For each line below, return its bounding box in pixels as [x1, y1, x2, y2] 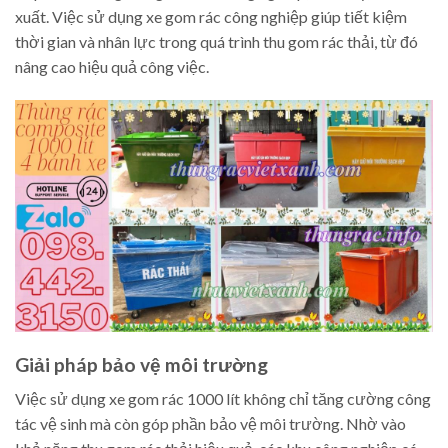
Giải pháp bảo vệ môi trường [15, 352, 268, 376]
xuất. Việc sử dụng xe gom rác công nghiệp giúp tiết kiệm [15, 6, 407, 26]
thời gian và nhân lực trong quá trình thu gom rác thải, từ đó [15, 31, 418, 51]
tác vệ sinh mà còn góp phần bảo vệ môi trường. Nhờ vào [15, 414, 406, 434]
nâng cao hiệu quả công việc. [15, 56, 209, 76]
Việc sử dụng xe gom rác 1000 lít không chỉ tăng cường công [15, 389, 431, 409]
